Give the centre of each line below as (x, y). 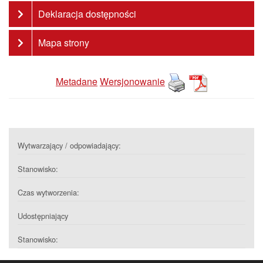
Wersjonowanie (132, 82)
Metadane (77, 82)
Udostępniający (43, 216)
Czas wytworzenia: (48, 192)
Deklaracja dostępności (87, 14)
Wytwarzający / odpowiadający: (69, 145)
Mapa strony (64, 43)
